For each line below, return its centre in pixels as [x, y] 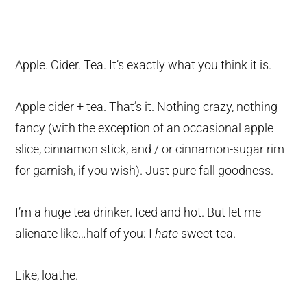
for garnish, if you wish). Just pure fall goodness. [145, 171]
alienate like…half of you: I [85, 234]
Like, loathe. [47, 275]
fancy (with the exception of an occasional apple [145, 128]
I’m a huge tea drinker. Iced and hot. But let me [138, 212]
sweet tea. [207, 234]
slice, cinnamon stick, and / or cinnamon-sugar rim [150, 149]
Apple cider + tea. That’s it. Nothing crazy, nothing [147, 107]
